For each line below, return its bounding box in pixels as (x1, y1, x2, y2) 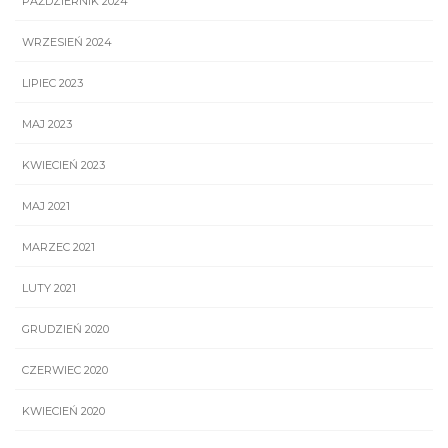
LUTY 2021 (22, 280, 76, 295)
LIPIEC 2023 (22, 75, 83, 90)
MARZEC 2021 (22, 239, 95, 254)
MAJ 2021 (22, 198, 70, 213)
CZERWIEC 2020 (22, 362, 108, 377)
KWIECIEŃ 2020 (22, 403, 105, 418)
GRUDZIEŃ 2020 (22, 321, 109, 336)
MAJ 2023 (22, 116, 72, 131)
